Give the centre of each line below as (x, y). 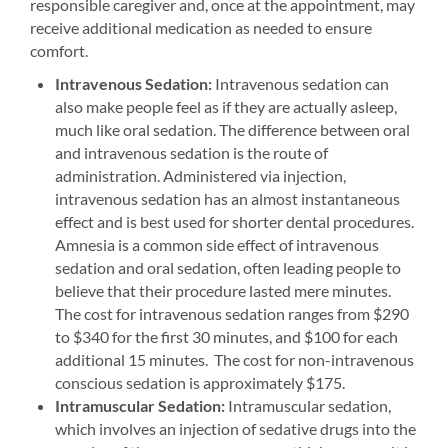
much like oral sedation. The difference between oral (232, 129)
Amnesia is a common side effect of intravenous (217, 244)
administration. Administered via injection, (200, 175)
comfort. (59, 50)
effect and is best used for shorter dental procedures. (234, 221)
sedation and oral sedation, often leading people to (228, 267)
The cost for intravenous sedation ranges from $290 (232, 313)
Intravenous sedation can (300, 83)
